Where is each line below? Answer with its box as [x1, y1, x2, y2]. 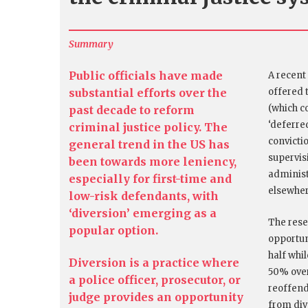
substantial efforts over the [69, 86, 227, 100]
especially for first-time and [69, 172, 232, 186]
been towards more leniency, [69, 155, 236, 169]
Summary [69, 38, 113, 51]
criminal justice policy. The [69, 120, 228, 135]
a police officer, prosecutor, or [69, 273, 241, 287]
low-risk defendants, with [69, 189, 219, 203]
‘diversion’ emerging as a [69, 206, 217, 221]
